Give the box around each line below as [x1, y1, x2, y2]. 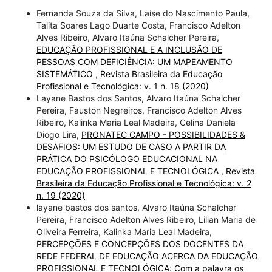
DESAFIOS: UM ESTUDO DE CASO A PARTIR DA [36, 141, 226, 152]
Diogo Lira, [36, 129, 81, 140]
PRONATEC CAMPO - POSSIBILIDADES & [81, 129, 245, 140]
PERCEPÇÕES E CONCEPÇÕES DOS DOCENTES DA [36, 238, 243, 249]
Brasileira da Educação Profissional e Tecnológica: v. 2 [36, 177, 251, 188]
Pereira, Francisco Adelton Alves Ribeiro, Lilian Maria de [36, 214, 256, 225]
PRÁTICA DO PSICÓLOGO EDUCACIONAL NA [36, 153, 217, 164]
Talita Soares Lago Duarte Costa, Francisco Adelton [36, 19, 240, 30]
